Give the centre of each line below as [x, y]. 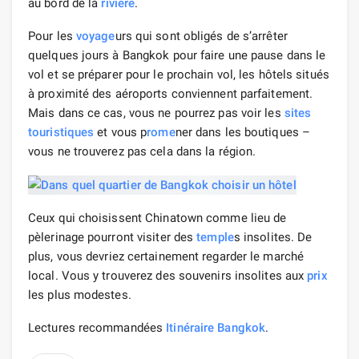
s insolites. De [273, 237]
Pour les [52, 36]
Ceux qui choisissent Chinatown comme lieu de [157, 218]
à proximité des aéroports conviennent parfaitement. [171, 93]
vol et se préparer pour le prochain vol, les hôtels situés [179, 74]
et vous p [121, 132]
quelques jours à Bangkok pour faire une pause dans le [177, 55]
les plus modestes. [80, 294]
